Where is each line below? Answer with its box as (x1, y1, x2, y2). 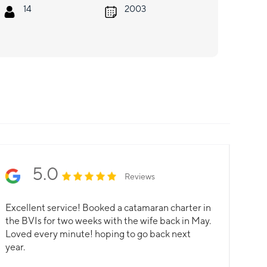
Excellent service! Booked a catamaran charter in (5, 202, 211, 214)
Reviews (125, 171, 155, 181)
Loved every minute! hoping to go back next (5, 228, 191, 240)
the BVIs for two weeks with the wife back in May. (5, 215, 211, 227)
